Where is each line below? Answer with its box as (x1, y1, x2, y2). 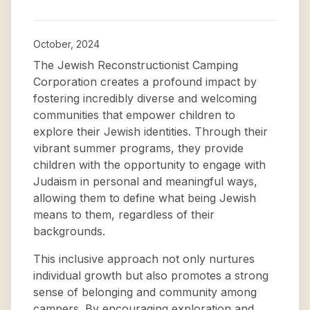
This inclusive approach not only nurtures (33, 252, 255, 266)
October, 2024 (33, 38, 100, 50)
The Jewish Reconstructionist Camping (33, 58, 238, 72)
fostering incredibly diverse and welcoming (33, 91, 257, 105)
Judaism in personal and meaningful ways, (33, 174, 257, 188)
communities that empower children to (33, 108, 235, 122)
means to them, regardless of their (33, 208, 215, 221)
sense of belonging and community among (33, 285, 257, 299)
